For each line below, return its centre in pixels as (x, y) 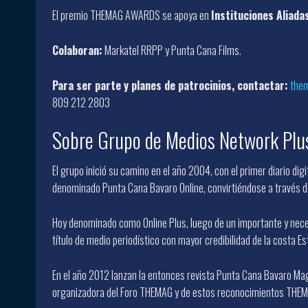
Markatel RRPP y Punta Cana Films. (172, 50)
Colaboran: (77, 50)
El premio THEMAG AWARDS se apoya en (132, 15)
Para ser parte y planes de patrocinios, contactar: (170, 85)
